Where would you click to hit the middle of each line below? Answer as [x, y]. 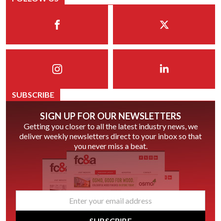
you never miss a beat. [110, 146]
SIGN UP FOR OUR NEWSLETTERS [110, 116]
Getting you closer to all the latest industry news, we [110, 126]
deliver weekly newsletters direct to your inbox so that [110, 136]
